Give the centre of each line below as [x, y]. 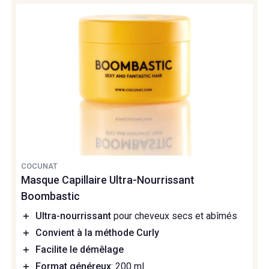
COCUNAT [39, 166]
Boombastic [50, 196]
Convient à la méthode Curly [97, 233]
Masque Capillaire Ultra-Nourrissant [108, 180]
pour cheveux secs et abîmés [174, 216]
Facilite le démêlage [80, 250]
